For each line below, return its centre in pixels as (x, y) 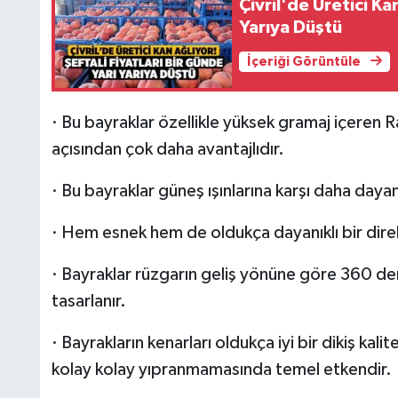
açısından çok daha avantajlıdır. (167, 150)
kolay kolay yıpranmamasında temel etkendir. (221, 370)
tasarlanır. (88, 302)
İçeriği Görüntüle (305, 61)
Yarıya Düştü (291, 28)
